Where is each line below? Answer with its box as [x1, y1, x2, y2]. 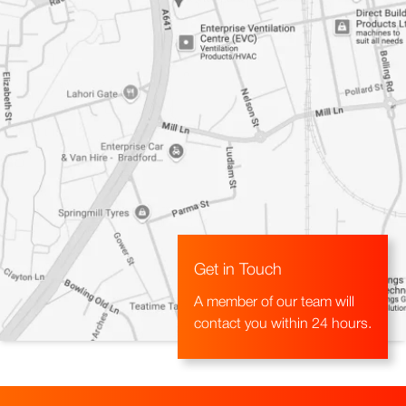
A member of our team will [194, 295, 354, 309]
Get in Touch [194, 262, 282, 277]
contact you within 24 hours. [194, 317, 372, 331]
